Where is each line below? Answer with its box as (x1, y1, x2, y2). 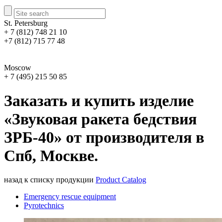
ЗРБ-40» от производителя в (4, 128, 204, 146)
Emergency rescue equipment (24, 192, 116, 201)
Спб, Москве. (4, 146, 98, 165)
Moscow (4, 63, 31, 72)
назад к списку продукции (4, 175, 94, 184)
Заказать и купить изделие (4, 91, 194, 110)
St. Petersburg (4, 18, 48, 27)
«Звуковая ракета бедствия (4, 110, 197, 128)
